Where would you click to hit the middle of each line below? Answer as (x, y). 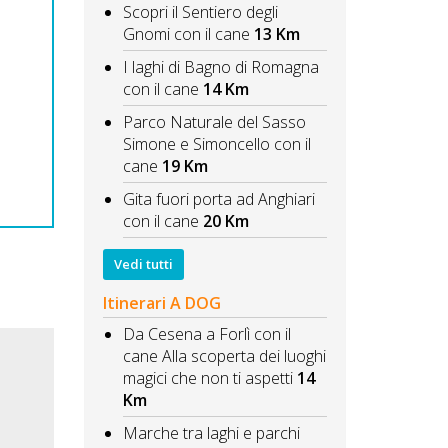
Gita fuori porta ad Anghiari (218, 199)
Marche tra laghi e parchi (211, 433)
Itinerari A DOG (161, 303)
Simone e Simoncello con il (216, 144)
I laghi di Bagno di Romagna (220, 67)
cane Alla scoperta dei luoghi (224, 356)
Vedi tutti (143, 263)
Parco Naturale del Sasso (214, 122)
